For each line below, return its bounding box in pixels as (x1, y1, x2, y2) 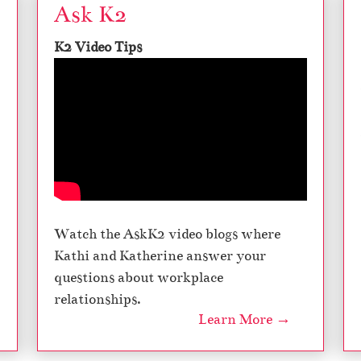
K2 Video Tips (54, 39, 142, 56)
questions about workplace (54, 269, 223, 287)
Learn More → (198, 311, 291, 329)
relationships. (54, 291, 141, 309)
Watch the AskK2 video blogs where (54, 226, 280, 243)
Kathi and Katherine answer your (54, 247, 266, 265)
